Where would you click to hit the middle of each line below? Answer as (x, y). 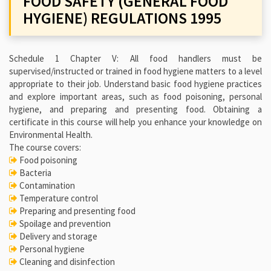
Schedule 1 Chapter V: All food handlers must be (135, 59)
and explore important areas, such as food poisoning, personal (135, 97)
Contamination (46, 186)
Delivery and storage (57, 237)
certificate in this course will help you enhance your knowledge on (135, 122)
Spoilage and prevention (64, 224)
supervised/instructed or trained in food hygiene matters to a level (135, 71)
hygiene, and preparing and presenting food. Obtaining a (135, 109)
